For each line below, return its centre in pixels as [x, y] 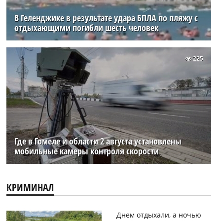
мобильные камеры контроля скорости [87, 151]
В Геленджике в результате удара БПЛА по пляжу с [106, 18]
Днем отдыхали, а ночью [159, 215]
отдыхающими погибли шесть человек [87, 28]
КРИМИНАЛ [30, 187]
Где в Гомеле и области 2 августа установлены [98, 141]
